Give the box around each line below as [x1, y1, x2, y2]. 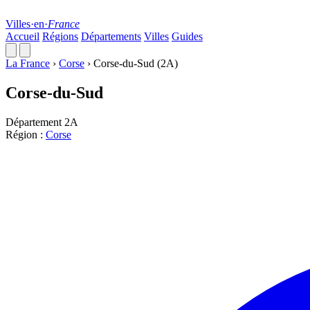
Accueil [6, 30, 39, 42]
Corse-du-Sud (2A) [93, 57, 178, 69]
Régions [42, 30, 78, 42]
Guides [172, 30, 203, 42]
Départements [81, 30, 141, 42]
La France [6, 57, 50, 69]
